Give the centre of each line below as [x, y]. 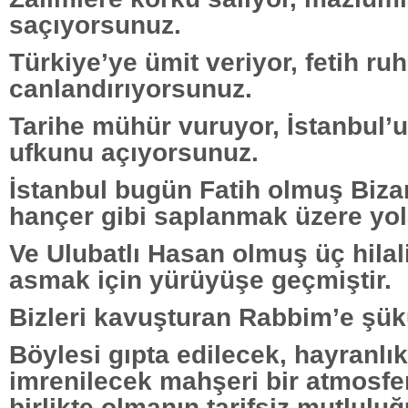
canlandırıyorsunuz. [131, 88]
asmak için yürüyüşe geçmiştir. [200, 279]
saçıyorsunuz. [95, 24]
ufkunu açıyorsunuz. [134, 152]
